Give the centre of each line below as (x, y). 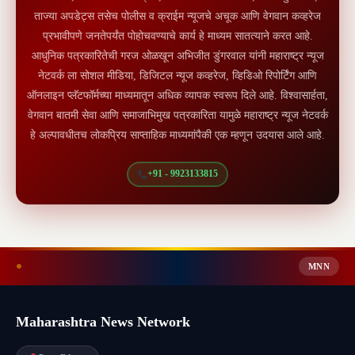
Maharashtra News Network (103, 321)
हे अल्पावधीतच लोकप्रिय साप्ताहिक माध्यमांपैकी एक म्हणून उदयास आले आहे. (177, 135)
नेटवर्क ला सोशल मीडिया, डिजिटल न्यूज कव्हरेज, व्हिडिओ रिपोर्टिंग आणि (177, 75)
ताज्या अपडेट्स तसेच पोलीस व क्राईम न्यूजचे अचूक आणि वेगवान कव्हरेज (177, 16)
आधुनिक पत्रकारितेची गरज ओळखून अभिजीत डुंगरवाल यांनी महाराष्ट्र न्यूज (177, 55)
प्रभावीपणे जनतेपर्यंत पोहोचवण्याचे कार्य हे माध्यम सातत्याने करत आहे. (177, 36)
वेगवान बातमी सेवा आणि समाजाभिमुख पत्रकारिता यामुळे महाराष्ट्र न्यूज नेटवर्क (177, 115)
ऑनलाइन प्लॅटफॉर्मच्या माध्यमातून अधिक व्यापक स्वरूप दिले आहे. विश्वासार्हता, (177, 95)
